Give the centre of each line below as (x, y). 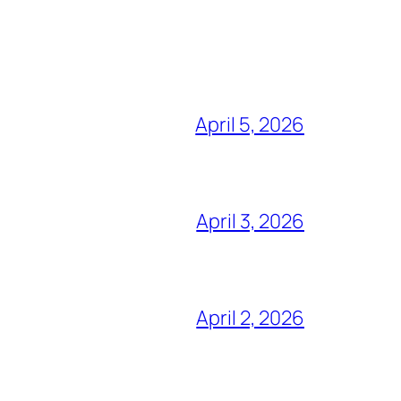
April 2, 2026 (250, 317)
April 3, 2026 (250, 221)
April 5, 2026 (250, 124)
